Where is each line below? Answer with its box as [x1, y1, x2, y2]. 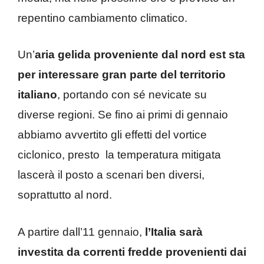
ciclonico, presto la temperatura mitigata [18, 148, 221, 161]
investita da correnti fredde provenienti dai [18, 245, 246, 258]
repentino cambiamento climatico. [18, 11, 187, 24]
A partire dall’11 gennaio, [18, 225, 145, 238]
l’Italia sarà [145, 225, 203, 238]
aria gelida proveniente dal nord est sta [35, 48, 245, 61]
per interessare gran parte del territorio [18, 68, 226, 81]
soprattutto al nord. [18, 189, 112, 202]
